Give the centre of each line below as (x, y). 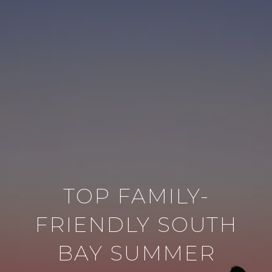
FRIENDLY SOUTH (136, 225)
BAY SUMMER (136, 253)
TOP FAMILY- (136, 196)
